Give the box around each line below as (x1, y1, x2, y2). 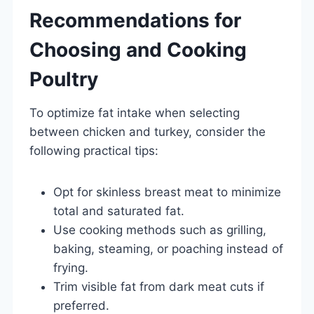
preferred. (53, 298, 109, 313)
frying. (53, 260, 88, 275)
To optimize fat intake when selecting (29, 105, 240, 120)
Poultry (29, 67, 98, 91)
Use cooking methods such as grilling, (53, 222, 266, 237)
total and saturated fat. (53, 203, 184, 218)
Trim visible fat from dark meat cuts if (53, 279, 264, 294)
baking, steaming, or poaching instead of (53, 241, 283, 256)
